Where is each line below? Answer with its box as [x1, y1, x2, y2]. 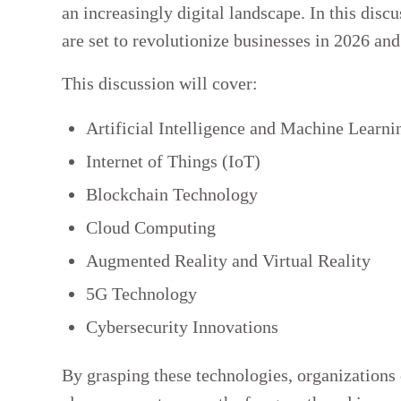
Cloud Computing [85, 218, 216, 238]
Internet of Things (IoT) [85, 151, 260, 172]
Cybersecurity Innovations [85, 317, 278, 337]
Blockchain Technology [85, 184, 258, 205]
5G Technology [85, 284, 197, 304]
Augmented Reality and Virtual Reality [85, 251, 371, 271]
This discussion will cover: [62, 73, 258, 93]
